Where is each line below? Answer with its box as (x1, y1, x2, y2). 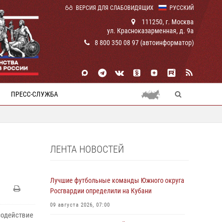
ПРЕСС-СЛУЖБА (11, 90, 58, 98)
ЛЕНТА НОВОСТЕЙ (50, 143, 124, 155)
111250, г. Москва (140, 18, 194, 26)
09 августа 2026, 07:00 (50, 202, 110, 208)
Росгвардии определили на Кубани (50, 187, 152, 195)
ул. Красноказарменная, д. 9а (107, 27, 194, 35)
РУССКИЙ (169, 4, 194, 11)
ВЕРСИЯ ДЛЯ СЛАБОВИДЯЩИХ (76, 4, 154, 11)
